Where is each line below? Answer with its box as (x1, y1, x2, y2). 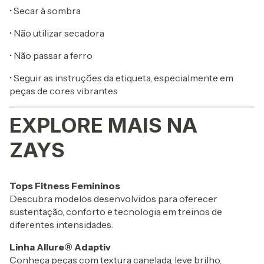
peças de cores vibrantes (9, 85, 118, 97)
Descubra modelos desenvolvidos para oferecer (9, 193, 217, 205)
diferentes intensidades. (9, 219, 113, 231)
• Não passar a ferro (9, 49, 93, 62)
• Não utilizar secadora (9, 27, 104, 39)
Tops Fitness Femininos (9, 180, 120, 192)
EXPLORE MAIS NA (9, 113, 197, 138)
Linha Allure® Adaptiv (9, 241, 111, 253)
